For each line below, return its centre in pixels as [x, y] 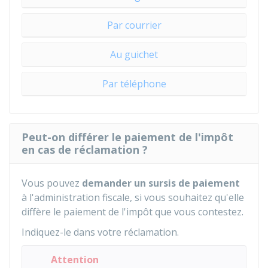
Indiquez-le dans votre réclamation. [100, 232]
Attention [75, 260]
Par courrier [134, 25]
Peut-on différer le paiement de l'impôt [127, 137]
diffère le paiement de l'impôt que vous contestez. [133, 212]
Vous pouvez [52, 183]
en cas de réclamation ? [85, 150]
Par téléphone [134, 84]
